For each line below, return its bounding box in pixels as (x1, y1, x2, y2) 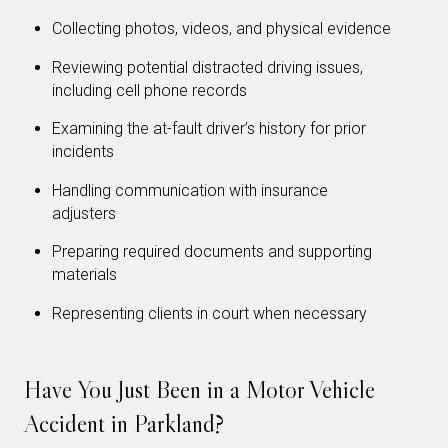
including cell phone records (52, 80, 247, 100)
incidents (52, 142, 114, 162)
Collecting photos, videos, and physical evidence (52, 19, 391, 39)
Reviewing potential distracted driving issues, (52, 57, 363, 77)
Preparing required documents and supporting (52, 242, 372, 262)
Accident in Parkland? (24, 408, 224, 438)
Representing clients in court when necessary (52, 304, 367, 324)
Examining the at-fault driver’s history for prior (52, 119, 366, 139)
